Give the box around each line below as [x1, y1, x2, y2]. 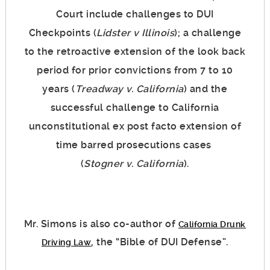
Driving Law [41, 237, 92, 248]
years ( [42, 83, 75, 95]
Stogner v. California [84, 158, 184, 170]
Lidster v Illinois [96, 27, 175, 39]
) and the [183, 83, 228, 95]
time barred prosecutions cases [55, 139, 215, 151]
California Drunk [178, 219, 246, 230]
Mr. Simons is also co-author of [24, 218, 178, 230]
